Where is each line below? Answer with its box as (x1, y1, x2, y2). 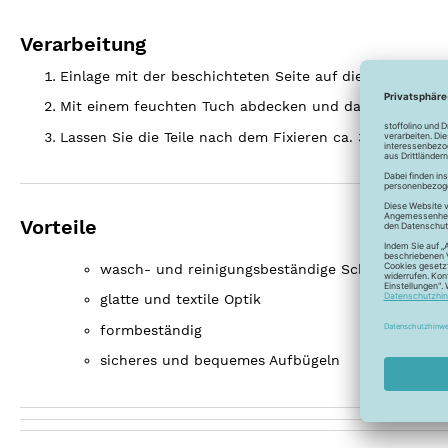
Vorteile (20, 214, 97, 239)
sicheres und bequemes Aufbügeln (100, 352, 340, 369)
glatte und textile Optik (100, 291, 261, 308)
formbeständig (100, 321, 202, 338)
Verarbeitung (20, 32, 146, 57)
